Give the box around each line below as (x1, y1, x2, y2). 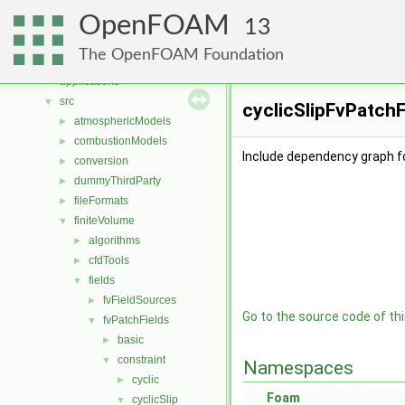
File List (45, 55, 83, 68)
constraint (118, 353, 165, 366)
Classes (31, 15, 71, 28)
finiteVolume (74, 214, 135, 227)
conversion (74, 155, 128, 167)
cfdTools (89, 254, 129, 267)
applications (60, 75, 119, 88)
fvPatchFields (103, 314, 169, 326)
